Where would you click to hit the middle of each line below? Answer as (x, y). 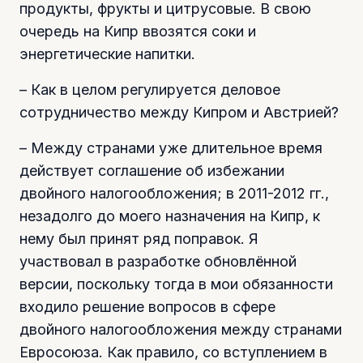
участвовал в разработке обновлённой (158, 261)
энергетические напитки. (107, 53)
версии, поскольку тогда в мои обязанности (176, 284)
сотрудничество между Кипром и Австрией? (179, 112)
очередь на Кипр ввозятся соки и (138, 31)
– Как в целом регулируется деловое (150, 89)
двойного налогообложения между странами (181, 329)
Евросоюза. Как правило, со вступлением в (173, 352)
